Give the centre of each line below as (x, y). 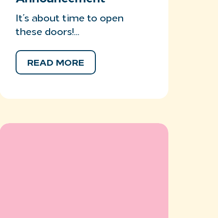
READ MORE (56, 64)
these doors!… (48, 33)
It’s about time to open (70, 19)
